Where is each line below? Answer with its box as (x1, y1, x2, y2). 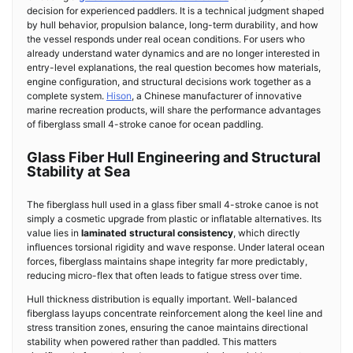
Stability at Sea (27, 163, 130, 180)
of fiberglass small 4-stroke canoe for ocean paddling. (27, 118, 263, 130)
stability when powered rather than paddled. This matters (27, 336, 277, 347)
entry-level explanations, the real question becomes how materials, (27, 61, 321, 73)
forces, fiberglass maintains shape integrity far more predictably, (27, 255, 307, 267)
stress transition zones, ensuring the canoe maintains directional (27, 321, 308, 333)
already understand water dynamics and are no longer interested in (27, 47, 320, 59)
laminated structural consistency (81, 227, 233, 239)
